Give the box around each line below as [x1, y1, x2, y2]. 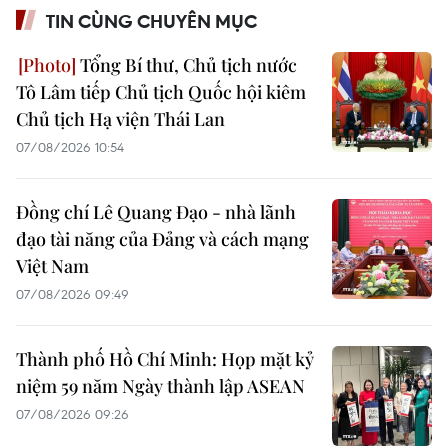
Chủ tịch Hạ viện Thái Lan [16, 106, 225, 131]
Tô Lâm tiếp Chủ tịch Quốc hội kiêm [16, 79, 306, 104]
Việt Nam [16, 253, 89, 278]
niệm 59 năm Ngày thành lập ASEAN [16, 373, 305, 398]
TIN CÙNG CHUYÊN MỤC [46, 8, 257, 33]
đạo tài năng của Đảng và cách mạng [16, 226, 309, 251]
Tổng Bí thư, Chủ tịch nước [76, 52, 297, 77]
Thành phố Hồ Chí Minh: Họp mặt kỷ [16, 346, 314, 371]
